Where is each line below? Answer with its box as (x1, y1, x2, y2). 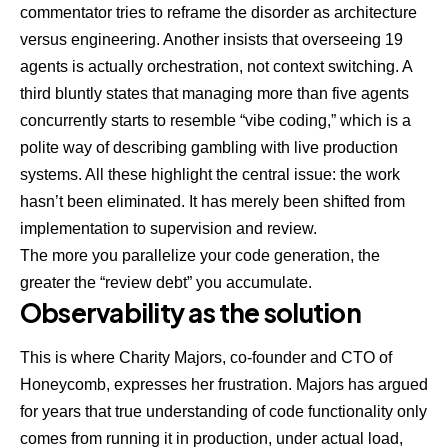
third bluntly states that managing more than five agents (20, 85, 409, 103)
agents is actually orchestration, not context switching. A (20, 58, 412, 76)
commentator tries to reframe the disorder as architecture (20, 4, 417, 22)
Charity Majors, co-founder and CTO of (119, 349, 392, 367)
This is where (20, 349, 119, 367)
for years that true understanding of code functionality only (20, 403, 427, 421)
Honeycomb (20, 376, 106, 394)
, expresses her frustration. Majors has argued (106, 376, 428, 394)
